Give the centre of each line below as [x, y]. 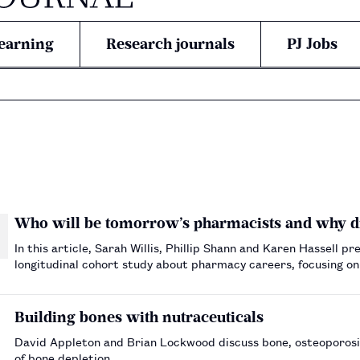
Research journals [170, 44]
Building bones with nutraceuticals [139, 317]
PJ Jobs [312, 44]
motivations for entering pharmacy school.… [137, 279]
